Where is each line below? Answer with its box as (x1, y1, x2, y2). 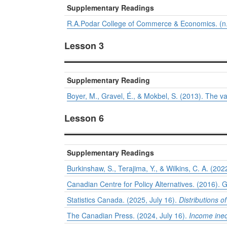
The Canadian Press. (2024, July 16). (67, 210, 189, 221)
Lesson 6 (64, 111, 104, 125)
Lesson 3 (64, 39, 104, 53)
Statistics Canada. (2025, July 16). (67, 195, 179, 205)
